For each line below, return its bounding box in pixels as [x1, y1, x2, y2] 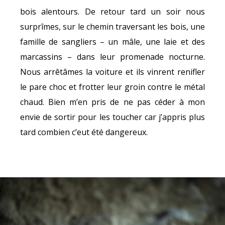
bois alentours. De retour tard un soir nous [20, 6, 205, 18]
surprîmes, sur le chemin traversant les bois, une [20, 21, 205, 33]
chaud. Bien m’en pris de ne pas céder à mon [20, 96, 205, 108]
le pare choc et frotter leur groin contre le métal [20, 81, 205, 93]
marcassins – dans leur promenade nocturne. [20, 51, 205, 63]
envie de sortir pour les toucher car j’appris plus [20, 111, 205, 123]
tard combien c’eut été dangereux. [20, 127, 148, 138]
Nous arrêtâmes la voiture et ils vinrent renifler [20, 66, 205, 78]
